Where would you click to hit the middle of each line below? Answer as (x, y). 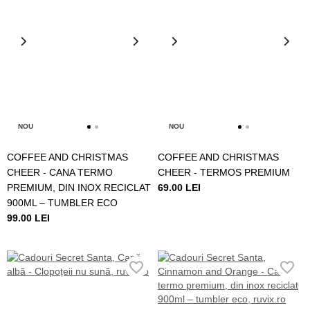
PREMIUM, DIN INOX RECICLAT (79, 188)
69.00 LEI (179, 188)
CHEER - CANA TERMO (60, 173)
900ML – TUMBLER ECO (62, 203)
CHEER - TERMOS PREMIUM (224, 173)
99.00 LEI (28, 218)
